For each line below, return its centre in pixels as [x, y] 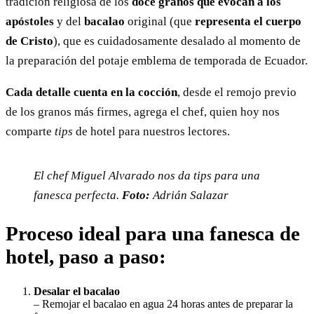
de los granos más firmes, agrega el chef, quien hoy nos [143, 112]
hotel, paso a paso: [86, 257]
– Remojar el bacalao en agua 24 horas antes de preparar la [163, 304]
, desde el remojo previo [237, 93]
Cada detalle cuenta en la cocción [91, 93]
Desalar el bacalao [77, 292]
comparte [30, 132]
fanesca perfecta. [78, 196]
